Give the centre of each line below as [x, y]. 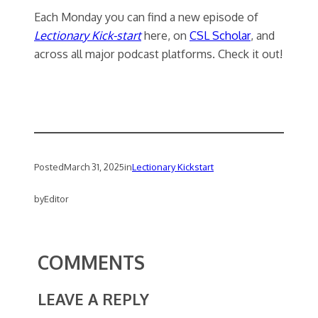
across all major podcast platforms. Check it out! [158, 54]
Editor [56, 199]
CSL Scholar [220, 35]
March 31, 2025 [94, 166]
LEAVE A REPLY [93, 299]
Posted [49, 166]
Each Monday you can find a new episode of [146, 17]
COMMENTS [91, 262]
